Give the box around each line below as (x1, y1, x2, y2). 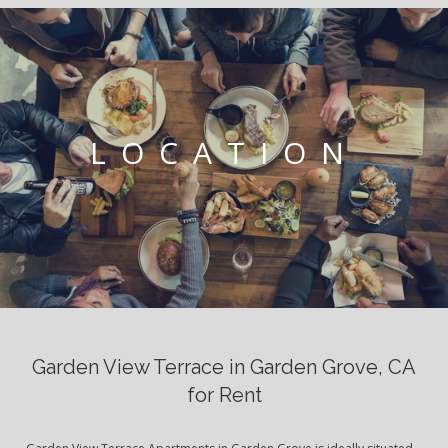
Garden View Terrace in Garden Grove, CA (32, 355, 416, 380)
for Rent (186, 383, 262, 408)
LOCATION (89, 132, 359, 174)
